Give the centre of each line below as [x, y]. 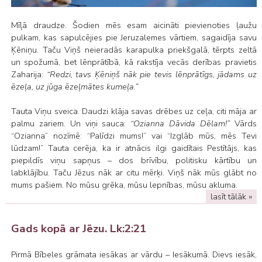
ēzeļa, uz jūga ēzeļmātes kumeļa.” [74, 86]
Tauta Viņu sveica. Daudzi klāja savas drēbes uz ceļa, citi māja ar [134, 111]
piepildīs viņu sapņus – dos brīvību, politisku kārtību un [134, 160]
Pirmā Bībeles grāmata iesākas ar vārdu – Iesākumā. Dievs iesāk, [134, 255]
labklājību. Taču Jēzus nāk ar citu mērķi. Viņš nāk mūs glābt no [134, 172]
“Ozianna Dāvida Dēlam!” [180, 123]
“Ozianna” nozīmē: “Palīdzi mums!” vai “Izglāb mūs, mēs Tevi [134, 135]
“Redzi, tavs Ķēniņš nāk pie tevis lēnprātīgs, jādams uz [151, 74]
